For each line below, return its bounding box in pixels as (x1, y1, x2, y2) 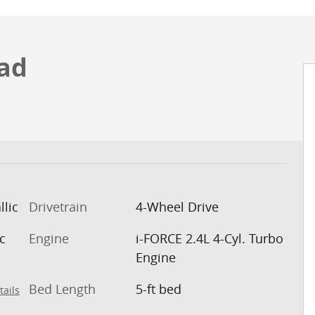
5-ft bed (135, 280, 181, 297)
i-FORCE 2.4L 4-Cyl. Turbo (135, 229, 283, 247)
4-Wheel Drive (135, 198, 219, 215)
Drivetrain (29, 198, 87, 215)
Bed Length (29, 280, 96, 297)
